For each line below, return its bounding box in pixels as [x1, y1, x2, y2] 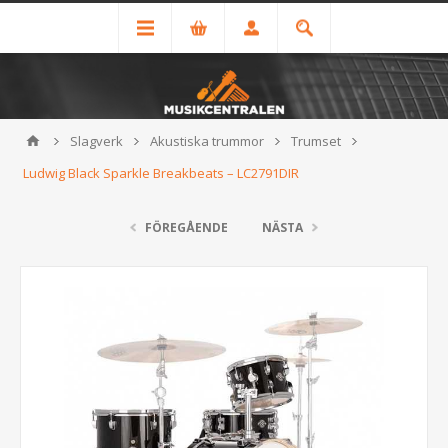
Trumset [291, 132, 341, 150]
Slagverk [70, 132, 123, 150]
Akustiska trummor [150, 132, 264, 150]
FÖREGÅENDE [145, 219, 228, 236]
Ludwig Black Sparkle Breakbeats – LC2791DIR [23, 164, 299, 182]
